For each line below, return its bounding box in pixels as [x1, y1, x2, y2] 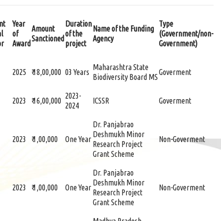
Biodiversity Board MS [93, 73, 158, 81]
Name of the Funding [93, 24, 154, 33]
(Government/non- [159, 29, 213, 38]
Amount [32, 24, 55, 33]
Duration [65, 19, 92, 28]
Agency [93, 34, 113, 43]
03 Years [65, 68, 89, 76]
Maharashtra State [93, 63, 148, 72]
